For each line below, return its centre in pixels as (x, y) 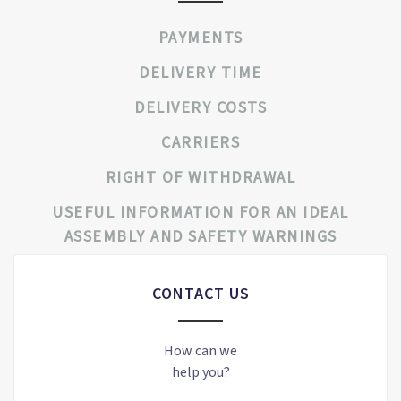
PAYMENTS (200, 38)
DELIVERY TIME (200, 73)
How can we (200, 350)
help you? (200, 372)
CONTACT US (200, 293)
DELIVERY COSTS (200, 107)
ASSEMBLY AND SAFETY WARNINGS (200, 236)
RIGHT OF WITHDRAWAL (200, 177)
